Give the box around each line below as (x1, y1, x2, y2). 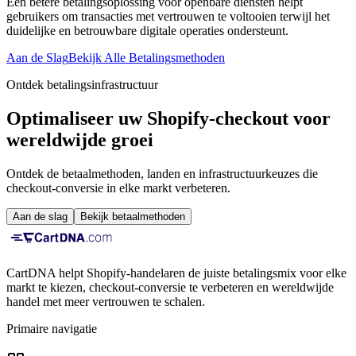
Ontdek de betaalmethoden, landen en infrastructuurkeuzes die (6, 167, 318, 181)
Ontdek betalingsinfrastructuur (6, 78, 158, 92)
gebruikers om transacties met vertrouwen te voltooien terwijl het (6, 10, 330, 24)
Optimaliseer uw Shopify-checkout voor (6, 108, 331, 130)
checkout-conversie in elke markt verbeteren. (6, 181, 230, 195)
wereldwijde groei (6, 130, 153, 151)
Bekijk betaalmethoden (80, 211, 185, 223)
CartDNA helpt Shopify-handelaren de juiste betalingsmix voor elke (6, 266, 346, 281)
